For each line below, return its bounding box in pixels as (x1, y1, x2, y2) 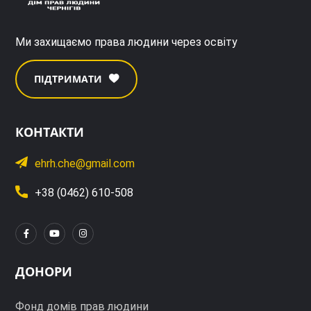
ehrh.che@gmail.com (35, 157, 135, 171)
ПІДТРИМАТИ (34, 72, 103, 86)
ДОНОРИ (15, 263, 73, 280)
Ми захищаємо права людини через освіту (15, 35, 238, 49)
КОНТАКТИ (15, 124, 85, 141)
